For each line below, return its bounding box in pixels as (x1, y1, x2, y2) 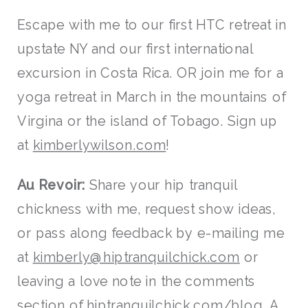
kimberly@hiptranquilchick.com (32, 249, 240, 265)
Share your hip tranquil (85, 177, 238, 192)
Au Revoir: (17, 177, 85, 192)
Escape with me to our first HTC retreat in (17, 17, 287, 33)
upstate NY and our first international (17, 41, 254, 57)
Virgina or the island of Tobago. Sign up (17, 113, 278, 129)
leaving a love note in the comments (17, 273, 256, 289)
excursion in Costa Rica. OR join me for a (17, 65, 284, 81)
